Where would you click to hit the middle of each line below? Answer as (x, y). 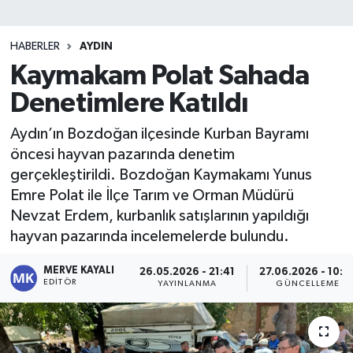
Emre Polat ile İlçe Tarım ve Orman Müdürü (152, 195)
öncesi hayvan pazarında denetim (122, 154)
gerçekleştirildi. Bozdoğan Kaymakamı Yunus (161, 175)
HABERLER (35, 46)
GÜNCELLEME (308, 284)
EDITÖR (60, 282)
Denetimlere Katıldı (129, 103)
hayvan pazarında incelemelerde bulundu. (149, 236)
